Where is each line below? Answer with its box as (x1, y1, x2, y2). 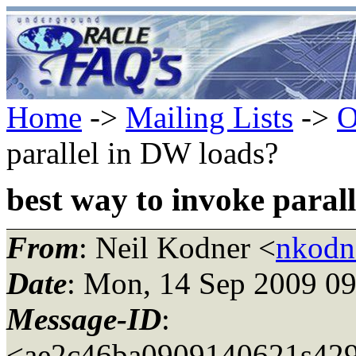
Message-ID (6, 301, 161, 336)
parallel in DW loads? (6, 136, 278, 170)
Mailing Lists (126, 100, 293, 134)
